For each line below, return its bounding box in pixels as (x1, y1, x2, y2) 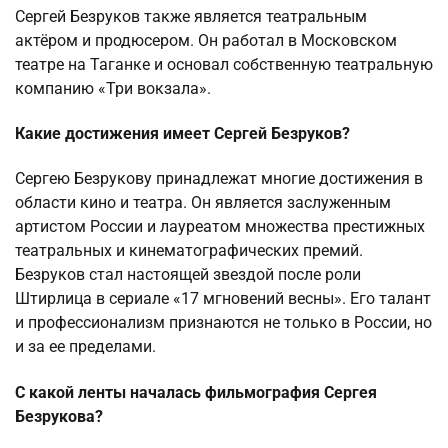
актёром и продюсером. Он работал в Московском (15, 30, 397, 50)
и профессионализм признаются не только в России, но (15, 313, 432, 333)
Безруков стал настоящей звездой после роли (15, 265, 361, 285)
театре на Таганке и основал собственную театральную (15, 54, 433, 74)
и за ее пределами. (15, 337, 156, 357)
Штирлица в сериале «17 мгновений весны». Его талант (15, 289, 431, 309)
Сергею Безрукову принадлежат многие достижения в (15, 169, 423, 189)
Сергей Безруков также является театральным (15, 6, 367, 26)
